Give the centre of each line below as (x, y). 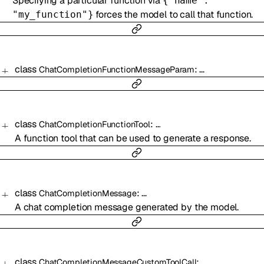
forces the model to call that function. (173, 15)
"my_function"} (53, 15)
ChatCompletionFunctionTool (94, 125)
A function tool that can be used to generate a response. (133, 138)
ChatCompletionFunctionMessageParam (116, 70)
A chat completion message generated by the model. (127, 207)
